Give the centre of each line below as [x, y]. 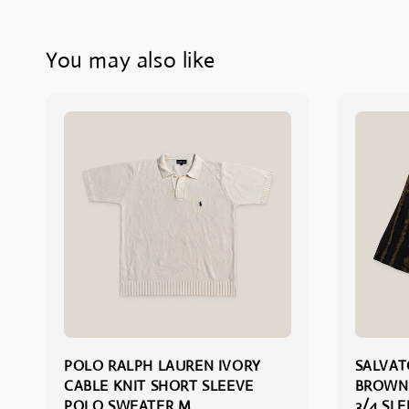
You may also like [131, 60]
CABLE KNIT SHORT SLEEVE [159, 386]
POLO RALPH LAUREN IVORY [163, 366]
